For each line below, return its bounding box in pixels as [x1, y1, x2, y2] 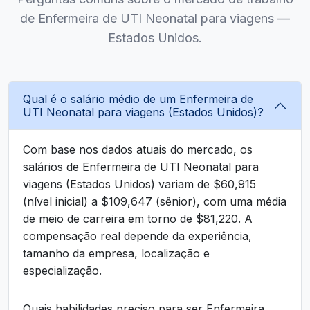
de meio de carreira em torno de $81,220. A [23, 211, 253, 226]
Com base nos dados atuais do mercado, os [23, 142, 253, 156]
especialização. [23, 263, 102, 277]
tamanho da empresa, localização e [23, 246, 210, 260]
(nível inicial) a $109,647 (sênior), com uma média [23, 194, 286, 208]
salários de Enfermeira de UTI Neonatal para [23, 159, 259, 174]
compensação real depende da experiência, [23, 228, 252, 243]
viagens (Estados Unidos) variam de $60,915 [23, 176, 256, 191]
